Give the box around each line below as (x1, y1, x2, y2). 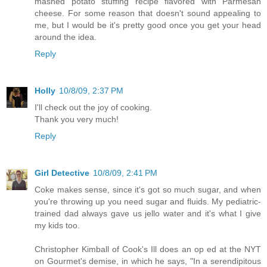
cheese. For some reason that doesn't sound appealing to (35, 8, 261, 18)
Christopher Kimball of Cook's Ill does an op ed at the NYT (35, 244, 261, 254)
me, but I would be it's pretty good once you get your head (35, 20, 261, 30)
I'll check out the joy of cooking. (35, 102, 152, 112)
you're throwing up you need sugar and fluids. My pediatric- (35, 196, 261, 206)
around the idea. (35, 32, 97, 42)
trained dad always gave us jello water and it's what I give (35, 208, 261, 218)
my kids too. (35, 220, 80, 230)
